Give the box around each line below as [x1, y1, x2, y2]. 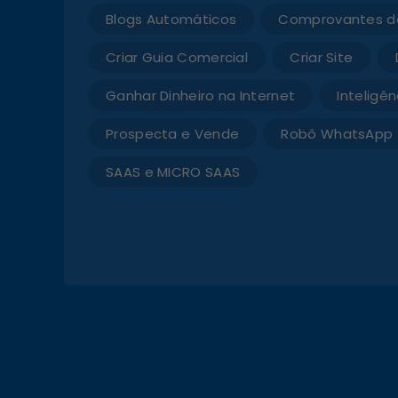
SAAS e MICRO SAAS [106, 162, 241, 181]
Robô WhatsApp [281, 123, 394, 143]
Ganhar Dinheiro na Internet [106, 85, 296, 105]
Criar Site [290, 47, 354, 67]
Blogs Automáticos [106, 9, 237, 28]
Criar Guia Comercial [106, 47, 248, 67]
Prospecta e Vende [106, 123, 240, 143]
